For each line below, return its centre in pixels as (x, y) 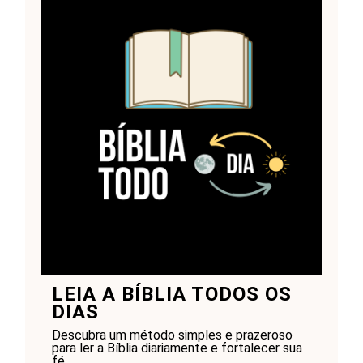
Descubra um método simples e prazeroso (172, 335)
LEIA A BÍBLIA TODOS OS (171, 295)
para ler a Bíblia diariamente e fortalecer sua (177, 348)
